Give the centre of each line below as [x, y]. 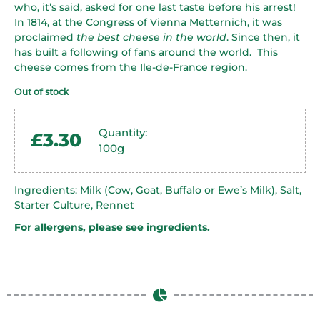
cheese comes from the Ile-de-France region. [131, 67]
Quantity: [123, 133]
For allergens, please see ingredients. [112, 227]
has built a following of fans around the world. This [146, 52]
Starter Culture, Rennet [74, 205]
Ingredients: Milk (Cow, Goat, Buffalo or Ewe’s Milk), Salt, [158, 190]
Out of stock [41, 91]
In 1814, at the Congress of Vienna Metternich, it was [148, 22]
